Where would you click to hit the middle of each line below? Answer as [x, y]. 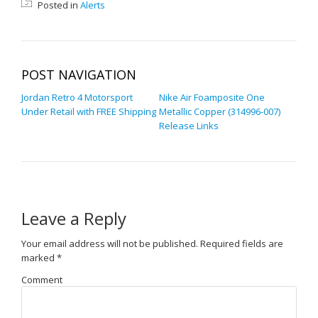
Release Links [189, 126]
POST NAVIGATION [79, 75]
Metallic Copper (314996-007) [220, 111]
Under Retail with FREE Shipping [89, 111]
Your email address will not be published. [110, 243]
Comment [42, 280]
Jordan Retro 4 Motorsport [77, 97]
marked [39, 258]
